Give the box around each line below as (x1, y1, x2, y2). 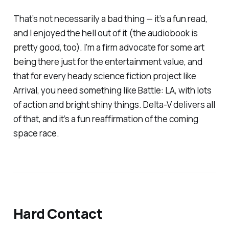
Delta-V (143, 98, 173, 110)
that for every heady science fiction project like (13, 70, 196, 82)
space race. (13, 127, 59, 139)
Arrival (13, 84, 37, 96)
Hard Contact (13, 204, 103, 223)
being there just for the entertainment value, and (13, 55, 202, 67)
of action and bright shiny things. (13, 98, 143, 110)
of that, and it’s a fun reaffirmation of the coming (13, 112, 198, 125)
